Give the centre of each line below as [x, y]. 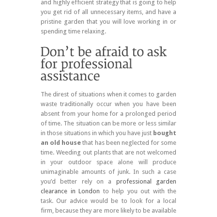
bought [165, 133]
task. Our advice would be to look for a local [108, 201]
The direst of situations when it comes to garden [108, 94]
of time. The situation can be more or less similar [108, 124]
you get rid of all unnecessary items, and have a [108, 12]
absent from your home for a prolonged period [108, 114]
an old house [61, 143]
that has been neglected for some [129, 143]
